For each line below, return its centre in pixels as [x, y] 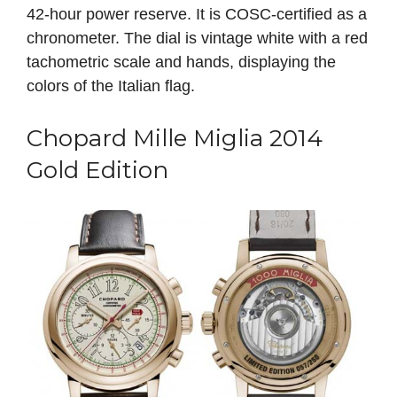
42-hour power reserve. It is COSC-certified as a [197, 14]
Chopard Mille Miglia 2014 [175, 138]
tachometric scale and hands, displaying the [181, 62]
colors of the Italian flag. [111, 86]
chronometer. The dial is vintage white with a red [197, 38]
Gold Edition [97, 170]
